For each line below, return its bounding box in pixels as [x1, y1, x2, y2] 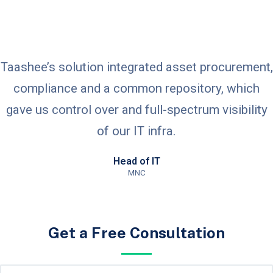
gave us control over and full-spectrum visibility [5, 102, 268, 117]
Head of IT [113, 155, 160, 167]
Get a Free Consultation [48, 223, 225, 242]
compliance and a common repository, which [13, 80, 260, 96]
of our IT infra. [97, 123, 176, 138]
